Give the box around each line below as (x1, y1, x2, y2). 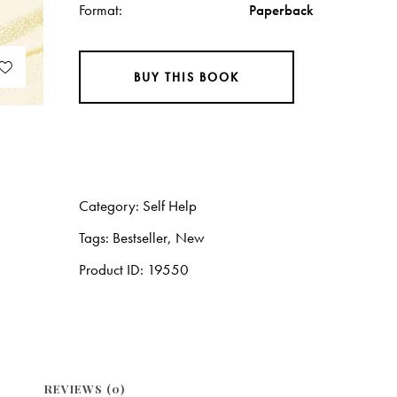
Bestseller (113, 227, 168, 247)
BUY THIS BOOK (134, 68, 240, 85)
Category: (79, 195, 144, 215)
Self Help (143, 195, 198, 215)
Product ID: (79, 259, 148, 279)
